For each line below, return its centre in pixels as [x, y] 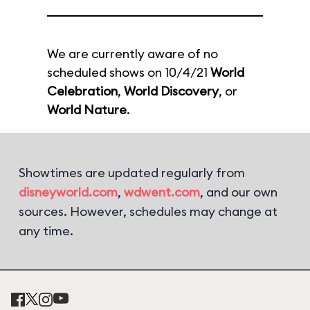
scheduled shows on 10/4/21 [129, 72]
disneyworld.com [68, 192]
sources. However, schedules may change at [148, 211]
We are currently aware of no [133, 54]
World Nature [87, 110]
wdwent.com [162, 192]
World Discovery [171, 91]
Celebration [82, 91]
